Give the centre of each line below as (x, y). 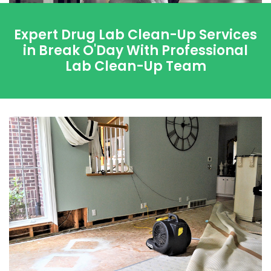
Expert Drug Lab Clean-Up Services (135, 35)
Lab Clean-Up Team (135, 67)
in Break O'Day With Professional (135, 51)
